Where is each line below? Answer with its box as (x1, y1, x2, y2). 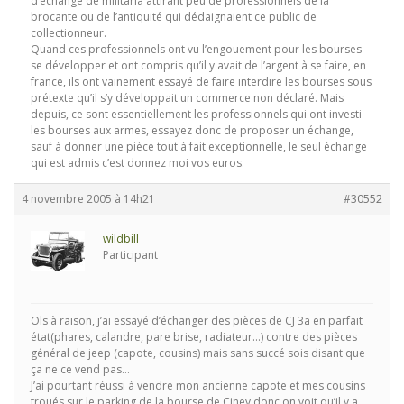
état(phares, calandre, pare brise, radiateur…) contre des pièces (31, 329, 357, 344)
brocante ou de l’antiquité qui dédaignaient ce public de (31, 9, 317, 24)
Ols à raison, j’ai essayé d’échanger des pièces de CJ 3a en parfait (31, 313, 363, 328)
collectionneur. (31, 25, 106, 41)
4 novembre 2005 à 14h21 (22, 191, 155, 207)
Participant (103, 247, 158, 262)
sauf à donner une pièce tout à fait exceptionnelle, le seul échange (31, 139, 367, 154)
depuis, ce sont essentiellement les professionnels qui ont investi (31, 106, 362, 122)
